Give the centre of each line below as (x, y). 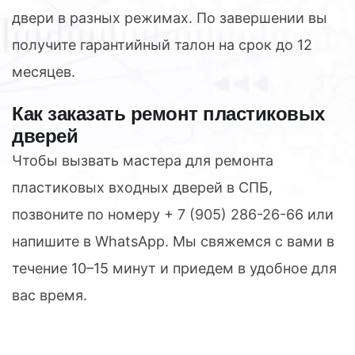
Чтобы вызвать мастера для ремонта (143, 160)
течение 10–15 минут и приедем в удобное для (174, 268)
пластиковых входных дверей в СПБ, (142, 187)
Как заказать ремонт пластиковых (168, 113)
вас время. (50, 295)
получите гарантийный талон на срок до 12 (162, 44)
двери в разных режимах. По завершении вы (170, 17)
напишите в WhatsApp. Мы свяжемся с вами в (173, 241)
